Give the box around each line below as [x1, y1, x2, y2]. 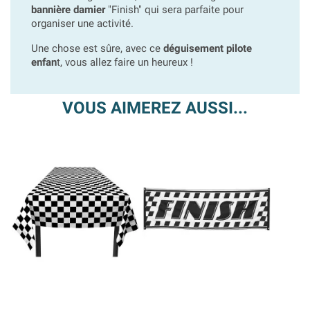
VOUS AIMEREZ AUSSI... [62, 98, 248, 118]
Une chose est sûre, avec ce [31, 42, 163, 55]
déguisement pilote [163, 42, 252, 55]
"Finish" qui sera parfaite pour [105, 3, 244, 16]
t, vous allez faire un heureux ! [57, 56, 193, 69]
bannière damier [31, 3, 105, 16]
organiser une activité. [31, 17, 134, 30]
